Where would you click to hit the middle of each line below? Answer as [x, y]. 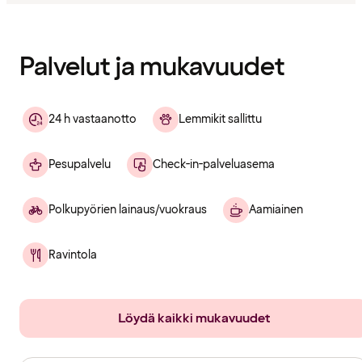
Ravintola [73, 255]
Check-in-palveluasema [214, 164]
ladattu [27, 23]
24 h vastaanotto [93, 119]
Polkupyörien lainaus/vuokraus [128, 209]
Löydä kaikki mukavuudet [194, 318]
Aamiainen [276, 209]
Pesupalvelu [80, 164]
